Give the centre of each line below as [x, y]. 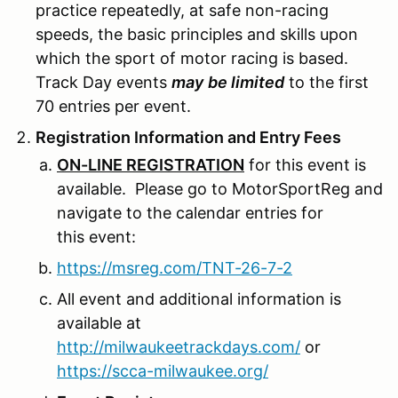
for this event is [305, 164]
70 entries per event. [113, 106]
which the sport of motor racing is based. [194, 58]
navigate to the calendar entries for [190, 212]
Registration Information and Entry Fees [188, 137]
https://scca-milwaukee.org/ [163, 370]
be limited [246, 82]
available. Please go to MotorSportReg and [220, 188]
